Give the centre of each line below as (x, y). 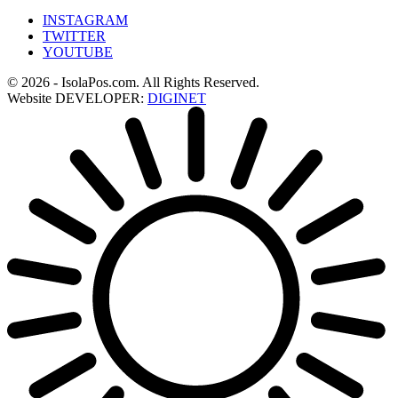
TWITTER (74, 36)
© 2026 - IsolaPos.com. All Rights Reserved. (133, 82)
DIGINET (177, 98)
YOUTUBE (78, 52)
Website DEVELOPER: (77, 98)
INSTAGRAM (85, 20)
